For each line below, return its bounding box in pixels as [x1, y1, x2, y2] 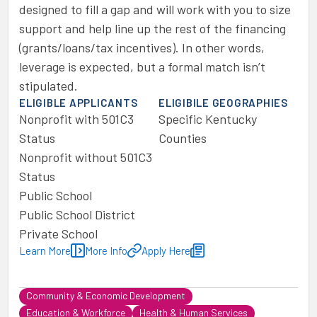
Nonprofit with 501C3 [19, 111, 134, 127]
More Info [85, 244, 127, 257]
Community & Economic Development [26, 289, 185, 301]
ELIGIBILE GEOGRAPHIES [158, 96, 288, 109]
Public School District [19, 207, 135, 222]
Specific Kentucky [158, 111, 257, 127]
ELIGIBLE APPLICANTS [19, 96, 138, 109]
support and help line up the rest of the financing [19, 21, 286, 36]
